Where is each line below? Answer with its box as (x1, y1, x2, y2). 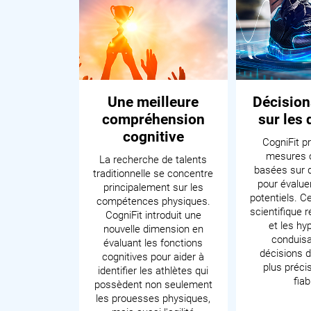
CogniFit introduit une (105, 209, 201, 221)
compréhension (101, 111, 205, 128)
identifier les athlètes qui (98, 264, 209, 277)
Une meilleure (108, 94, 199, 110)
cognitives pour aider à (102, 251, 205, 263)
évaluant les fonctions (103, 237, 203, 249)
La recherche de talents (99, 153, 208, 166)
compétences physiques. (96, 195, 210, 208)
